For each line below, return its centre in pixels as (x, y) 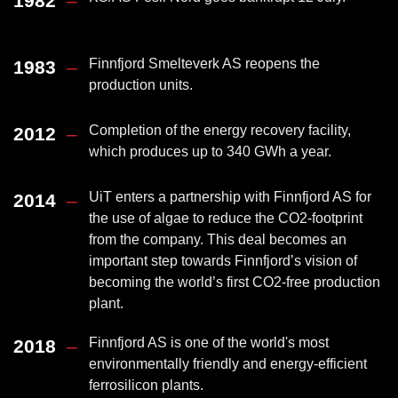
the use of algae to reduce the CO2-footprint (226, 218)
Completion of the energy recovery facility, (220, 130)
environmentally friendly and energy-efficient (228, 364)
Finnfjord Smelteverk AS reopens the (204, 64)
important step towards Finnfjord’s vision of (223, 261)
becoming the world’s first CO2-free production (235, 282)
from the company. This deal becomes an (218, 239)
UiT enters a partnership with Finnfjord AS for (230, 197)
